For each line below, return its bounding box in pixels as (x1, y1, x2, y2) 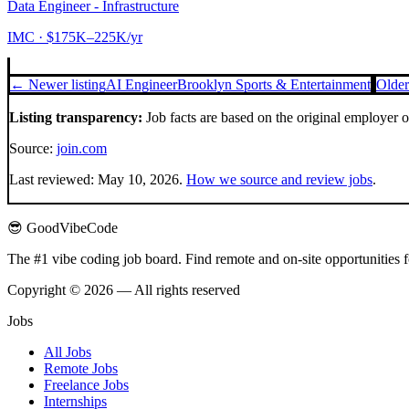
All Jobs (44, 344, 91, 360)
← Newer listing (10, 77, 106, 92)
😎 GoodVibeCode (7, 220, 118, 236)
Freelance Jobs (44, 377, 129, 393)
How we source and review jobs (186, 172, 372, 187)
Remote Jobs (44, 361, 118, 376)
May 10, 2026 (98, 172, 179, 187)
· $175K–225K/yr (35, 29, 142, 45)
